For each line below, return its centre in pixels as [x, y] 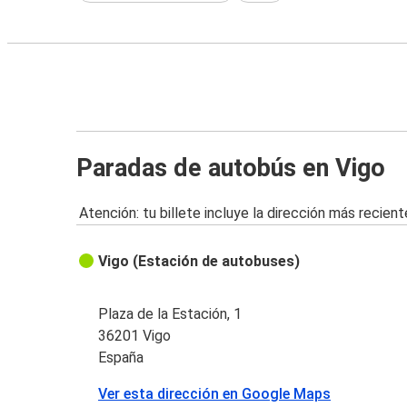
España [121, 358]
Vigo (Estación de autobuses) [199, 262]
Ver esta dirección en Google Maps [215, 394]
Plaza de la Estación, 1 [170, 314]
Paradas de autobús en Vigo [231, 168]
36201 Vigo [135, 336]
